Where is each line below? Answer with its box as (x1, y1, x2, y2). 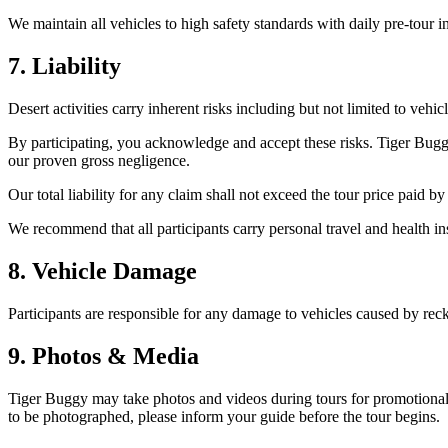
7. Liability (8, 53, 121, 80)
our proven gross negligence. (8, 152, 190, 170)
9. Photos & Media (8, 342, 199, 369)
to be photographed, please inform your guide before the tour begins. (8, 407, 440, 425)
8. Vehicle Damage (8, 258, 197, 285)
